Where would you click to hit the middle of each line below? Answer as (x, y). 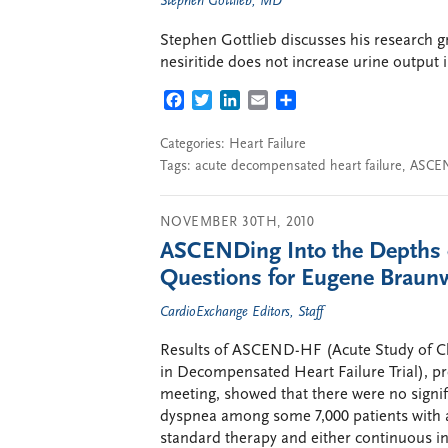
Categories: (194, 144)
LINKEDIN (275, 102)
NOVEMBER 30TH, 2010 (237, 222)
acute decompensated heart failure (298, 166)
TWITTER (244, 102)
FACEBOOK (223, 102)
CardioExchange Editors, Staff (241, 312)
